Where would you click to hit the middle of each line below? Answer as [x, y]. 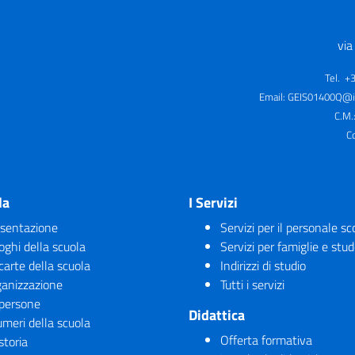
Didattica [217, 315]
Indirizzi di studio [263, 265]
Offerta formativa [266, 340]
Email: [273, 96]
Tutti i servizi [252, 284]
